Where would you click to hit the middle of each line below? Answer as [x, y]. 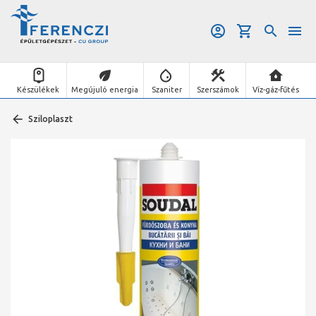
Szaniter [166, 89]
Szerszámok [218, 89]
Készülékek [38, 89]
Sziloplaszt [50, 119]
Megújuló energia [105, 89]
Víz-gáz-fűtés [276, 89]
